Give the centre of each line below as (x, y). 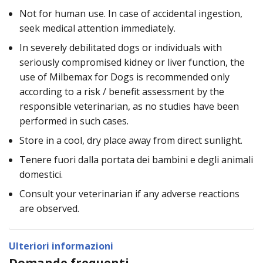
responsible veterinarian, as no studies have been (129, 106)
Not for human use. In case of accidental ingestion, (131, 13)
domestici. (41, 174)
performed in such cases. (74, 121)
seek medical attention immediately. (97, 28)
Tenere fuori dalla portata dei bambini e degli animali (136, 159)
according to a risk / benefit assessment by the (122, 91)
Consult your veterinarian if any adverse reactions (129, 193)
